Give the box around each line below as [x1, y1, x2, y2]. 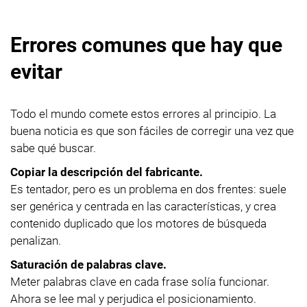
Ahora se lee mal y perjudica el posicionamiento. [10, 291, 256, 306]
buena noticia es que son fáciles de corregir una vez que [10, 123, 294, 138]
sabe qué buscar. [10, 140, 96, 155]
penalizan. [10, 233, 61, 247]
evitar [10, 59, 62, 84]
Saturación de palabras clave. [10, 257, 167, 271]
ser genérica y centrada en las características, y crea [10, 199, 276, 213]
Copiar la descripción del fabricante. [10, 164, 203, 179]
